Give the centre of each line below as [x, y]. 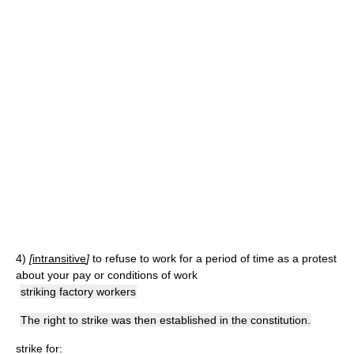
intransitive [59, 258]
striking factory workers [78, 292]
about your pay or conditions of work [107, 275]
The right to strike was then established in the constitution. [166, 320]
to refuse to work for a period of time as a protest [215, 258]
